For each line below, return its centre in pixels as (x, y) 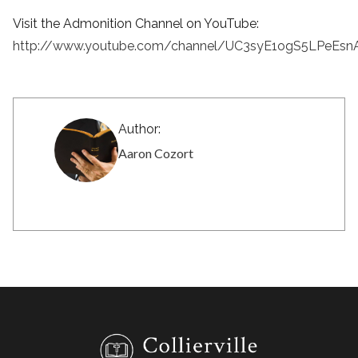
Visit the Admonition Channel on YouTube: (136, 24)
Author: (140, 129)
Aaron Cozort (156, 153)
